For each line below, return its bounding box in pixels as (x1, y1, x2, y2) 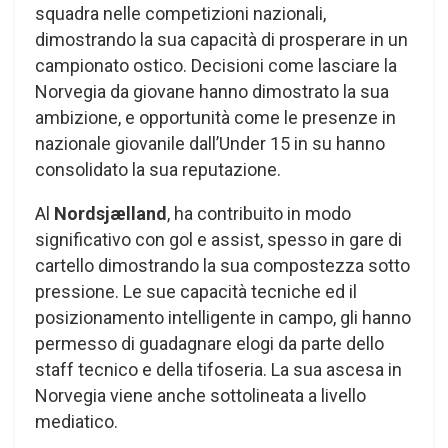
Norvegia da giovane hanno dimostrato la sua (35, 81, 389, 103)
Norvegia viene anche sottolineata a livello (35, 385, 366, 407)
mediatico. (35, 411, 118, 433)
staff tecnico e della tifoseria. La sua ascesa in (35, 359, 402, 381)
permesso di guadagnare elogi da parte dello (35, 333, 384, 355)
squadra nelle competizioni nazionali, (35, 3, 326, 25)
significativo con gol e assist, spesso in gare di (35, 229, 402, 251)
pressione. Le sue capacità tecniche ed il (35, 281, 357, 303)
